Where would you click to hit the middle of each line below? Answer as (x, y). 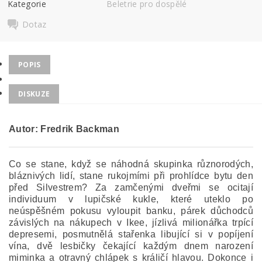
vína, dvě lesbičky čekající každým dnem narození (131, 246)
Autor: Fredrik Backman (64, 129)
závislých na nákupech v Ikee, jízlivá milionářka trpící (131, 223)
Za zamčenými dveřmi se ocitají (174, 187)
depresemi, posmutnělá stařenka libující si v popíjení (131, 234)
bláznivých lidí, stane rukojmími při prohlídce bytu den (131, 176)
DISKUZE (34, 94)
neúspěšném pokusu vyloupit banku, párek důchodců (131, 211)
